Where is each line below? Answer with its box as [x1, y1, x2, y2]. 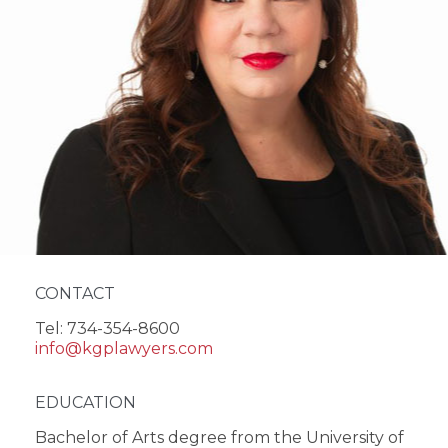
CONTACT [35, 283, 115, 303]
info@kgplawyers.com [35, 338, 213, 358]
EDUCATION [35, 393, 136, 413]
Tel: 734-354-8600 [35, 318, 180, 338]
